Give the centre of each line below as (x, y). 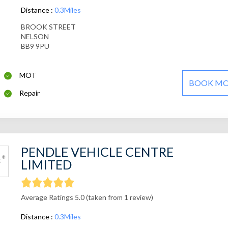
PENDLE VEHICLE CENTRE (97, 152)
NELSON (35, 37)
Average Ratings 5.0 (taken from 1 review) (87, 197)
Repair (30, 93)
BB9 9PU (35, 46)
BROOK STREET (48, 27)
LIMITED (46, 165)
